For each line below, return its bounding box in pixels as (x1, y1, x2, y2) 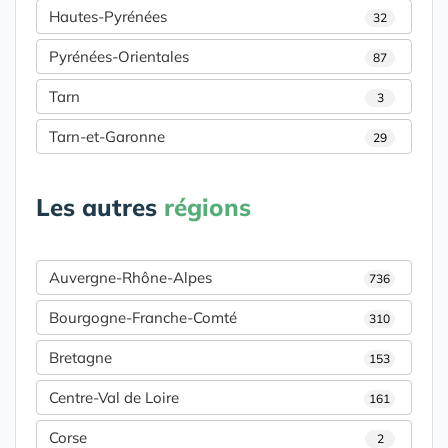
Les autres (36, 192, 164, 223)
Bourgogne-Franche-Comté (49, 308, 237, 328)
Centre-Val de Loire (49, 388, 179, 408)
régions (164, 192, 251, 223)
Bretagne (49, 348, 112, 368)
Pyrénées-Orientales (49, 47, 189, 67)
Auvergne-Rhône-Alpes (49, 268, 212, 288)
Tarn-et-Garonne (49, 127, 165, 147)
